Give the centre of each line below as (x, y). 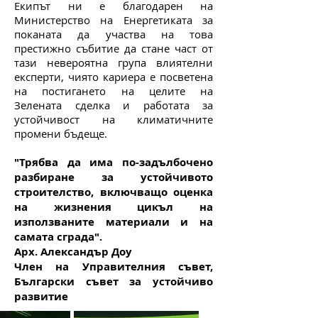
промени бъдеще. (61, 133)
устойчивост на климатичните (114, 119)
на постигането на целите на (114, 91)
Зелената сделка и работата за (114, 105)
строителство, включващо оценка (114, 192)
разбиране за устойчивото (114, 177)
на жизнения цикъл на (114, 207)
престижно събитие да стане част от (114, 48)
